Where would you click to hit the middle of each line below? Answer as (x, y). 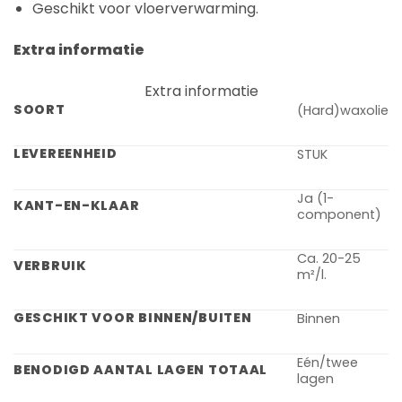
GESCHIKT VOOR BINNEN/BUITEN (133, 317)
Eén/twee (328, 362)
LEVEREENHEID (66, 153)
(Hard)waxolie (343, 110)
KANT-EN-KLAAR (77, 205)
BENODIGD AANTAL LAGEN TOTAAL (141, 369)
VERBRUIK (50, 265)
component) (339, 214)
